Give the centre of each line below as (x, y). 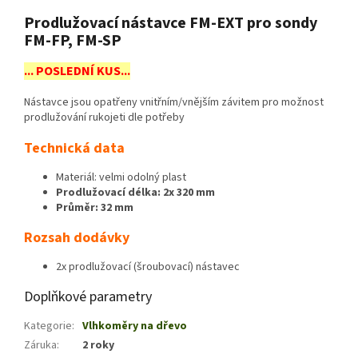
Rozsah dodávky (77, 238)
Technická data (74, 149)
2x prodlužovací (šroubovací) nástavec (148, 267)
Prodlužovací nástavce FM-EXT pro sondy (171, 23)
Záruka (40, 346)
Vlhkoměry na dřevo (135, 326)
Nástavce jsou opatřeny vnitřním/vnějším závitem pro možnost (174, 103)
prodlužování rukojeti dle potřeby (104, 118)
